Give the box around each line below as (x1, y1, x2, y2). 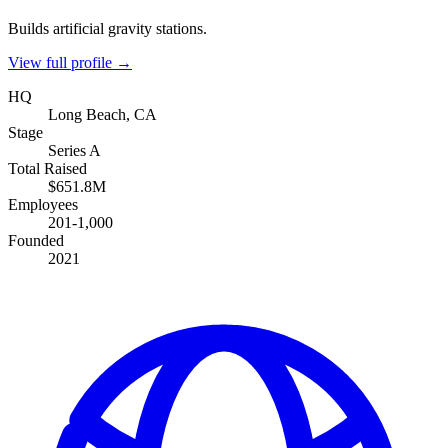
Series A (48, 141, 101, 159)
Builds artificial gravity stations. (8, 19, 207, 37)
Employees (8, 195, 78, 213)
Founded (8, 231, 64, 249)
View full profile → (8, 53, 132, 71)
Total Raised (8, 159, 87, 177)
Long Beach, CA (48, 105, 157, 123)
